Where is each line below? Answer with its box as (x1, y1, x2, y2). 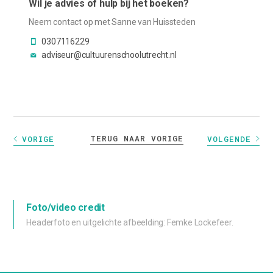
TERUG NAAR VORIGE (90, 133, 183, 144)
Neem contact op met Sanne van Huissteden (29, 17, 196, 27)
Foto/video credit (26, 202, 105, 214)
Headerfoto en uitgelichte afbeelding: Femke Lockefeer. (26, 218, 233, 228)
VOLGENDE (207, 133, 251, 144)
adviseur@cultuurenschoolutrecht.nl (41, 50, 177, 60)
